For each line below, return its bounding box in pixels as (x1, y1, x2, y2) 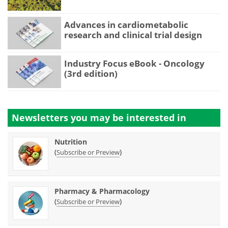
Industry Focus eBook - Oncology (64, 57, 205, 69)
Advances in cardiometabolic (64, 18, 188, 31)
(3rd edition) (64, 67, 118, 79)
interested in (126, 111, 186, 124)
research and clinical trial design (64, 28, 202, 41)
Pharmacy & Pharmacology (54, 186, 150, 196)
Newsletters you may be (12, 111, 126, 124)
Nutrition (54, 137, 87, 147)
